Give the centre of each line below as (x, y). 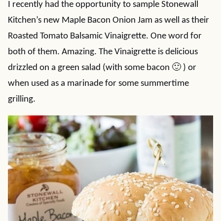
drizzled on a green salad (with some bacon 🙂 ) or (102, 68)
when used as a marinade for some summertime (98, 84)
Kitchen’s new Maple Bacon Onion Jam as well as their (109, 20)
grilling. (22, 99)
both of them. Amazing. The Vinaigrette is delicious (103, 52)
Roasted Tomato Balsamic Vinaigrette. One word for (105, 36)
